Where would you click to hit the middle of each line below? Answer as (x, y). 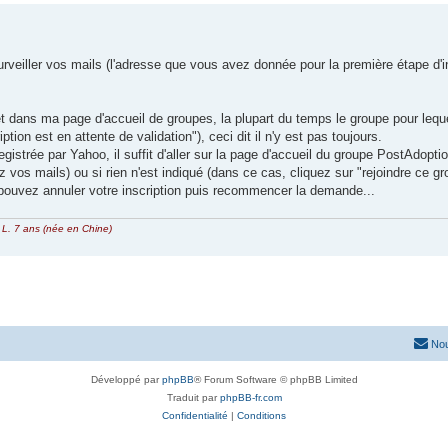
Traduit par (193, 397)
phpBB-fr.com (250, 397)
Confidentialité (195, 415)
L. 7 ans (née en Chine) (57, 228)
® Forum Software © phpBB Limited (275, 379)
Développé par (126, 379)
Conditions (261, 415)
